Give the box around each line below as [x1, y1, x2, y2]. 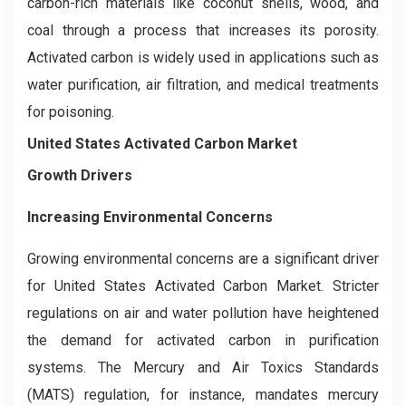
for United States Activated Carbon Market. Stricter [27, 276, 379, 295]
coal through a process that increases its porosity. [27, 21, 379, 39]
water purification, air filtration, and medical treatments [27, 75, 379, 93]
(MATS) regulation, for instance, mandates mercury [27, 385, 379, 403]
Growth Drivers [27, 166, 132, 184]
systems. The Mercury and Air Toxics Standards [27, 358, 379, 376]
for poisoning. [27, 102, 114, 121]
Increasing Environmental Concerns [27, 208, 273, 226]
